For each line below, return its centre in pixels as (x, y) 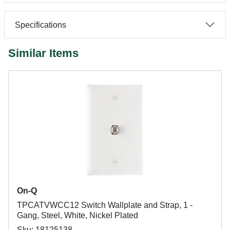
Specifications (41, 25)
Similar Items (43, 53)
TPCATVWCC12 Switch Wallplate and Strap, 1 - (105, 205)
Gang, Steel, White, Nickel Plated (78, 215)
